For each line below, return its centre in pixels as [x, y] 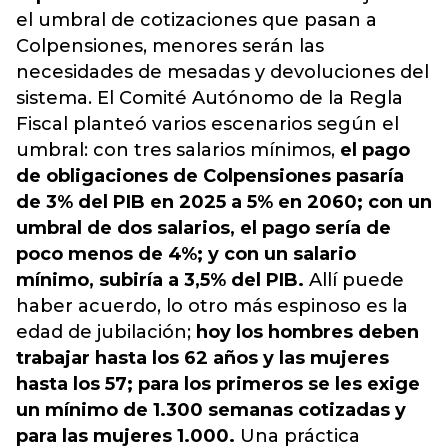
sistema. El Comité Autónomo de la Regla [209, 98]
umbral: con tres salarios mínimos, [175, 150]
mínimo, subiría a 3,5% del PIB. [160, 280]
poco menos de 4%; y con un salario [186, 254]
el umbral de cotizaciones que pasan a [196, 20]
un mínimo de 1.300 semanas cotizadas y [211, 410]
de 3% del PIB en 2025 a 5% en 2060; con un [224, 202]
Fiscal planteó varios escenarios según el [207, 124]
